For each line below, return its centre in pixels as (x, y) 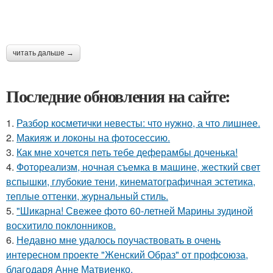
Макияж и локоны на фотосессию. (93, 138)
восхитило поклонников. (61, 225)
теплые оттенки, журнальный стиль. (87, 196)
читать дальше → (43, 53)
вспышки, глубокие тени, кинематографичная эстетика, (131, 182)
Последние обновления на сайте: (118, 96)
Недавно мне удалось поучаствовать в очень (119, 240)
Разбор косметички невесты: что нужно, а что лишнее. (138, 123)
